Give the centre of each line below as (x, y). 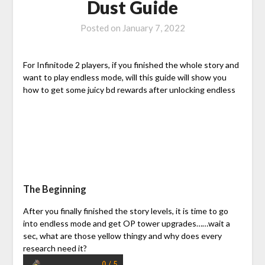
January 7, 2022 (153, 28)
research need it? (55, 248)
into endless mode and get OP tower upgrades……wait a (126, 224)
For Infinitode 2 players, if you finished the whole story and (131, 65)
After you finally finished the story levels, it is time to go (125, 211)
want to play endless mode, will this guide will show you (125, 77)
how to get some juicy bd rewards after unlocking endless (129, 90)
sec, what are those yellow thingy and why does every (122, 236)
